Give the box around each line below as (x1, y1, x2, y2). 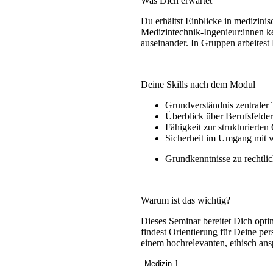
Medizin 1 (144, 259, 179, 269)
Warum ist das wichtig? (140, 195, 230, 206)
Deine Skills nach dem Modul (140, 79, 255, 90)
